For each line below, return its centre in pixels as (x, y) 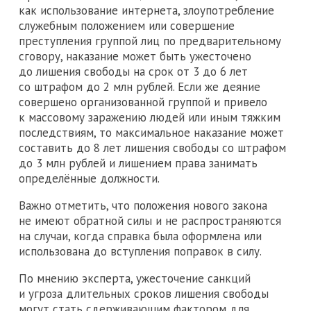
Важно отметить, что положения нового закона (143, 206)
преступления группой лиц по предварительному (150, 41)
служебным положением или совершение (127, 26)
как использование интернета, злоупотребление (146, 11)
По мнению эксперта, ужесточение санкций (135, 279)
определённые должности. (89, 179)
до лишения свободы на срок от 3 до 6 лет (133, 72)
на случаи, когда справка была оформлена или (140, 236)
